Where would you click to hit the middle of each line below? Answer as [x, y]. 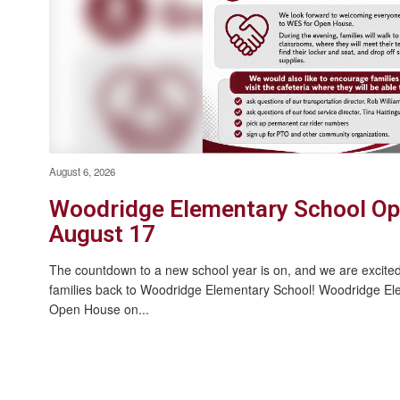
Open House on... [99, 308]
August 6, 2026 [82, 171]
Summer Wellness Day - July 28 [141, 18]
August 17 [102, 233]
